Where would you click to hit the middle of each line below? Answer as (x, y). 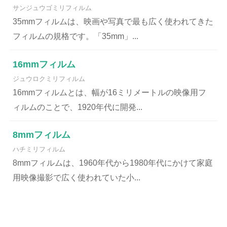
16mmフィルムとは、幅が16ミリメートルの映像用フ (110, 92)
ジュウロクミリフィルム (49, 79)
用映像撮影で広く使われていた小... (77, 178)
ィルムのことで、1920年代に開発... (78, 107)
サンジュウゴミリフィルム (52, 8)
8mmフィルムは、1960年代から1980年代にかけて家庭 (113, 163)
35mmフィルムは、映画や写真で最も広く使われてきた (113, 21)
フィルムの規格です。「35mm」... (76, 36)
